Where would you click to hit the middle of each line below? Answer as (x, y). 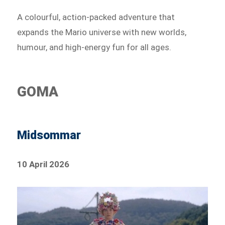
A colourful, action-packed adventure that (96, 17)
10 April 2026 (43, 164)
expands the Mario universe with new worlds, (102, 32)
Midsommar (49, 136)
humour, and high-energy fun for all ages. (94, 47)
